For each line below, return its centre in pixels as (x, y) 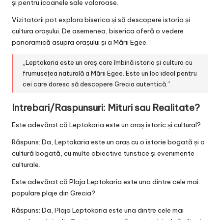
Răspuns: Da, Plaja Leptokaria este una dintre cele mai (98, 210)
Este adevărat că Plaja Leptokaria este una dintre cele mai (105, 181)
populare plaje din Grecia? (54, 193)
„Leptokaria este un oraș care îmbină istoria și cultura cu (108, 63)
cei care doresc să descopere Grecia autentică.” (97, 84)
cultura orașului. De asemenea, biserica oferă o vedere (98, 31)
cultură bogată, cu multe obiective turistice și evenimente (103, 153)
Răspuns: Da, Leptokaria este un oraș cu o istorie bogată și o (108, 142)
